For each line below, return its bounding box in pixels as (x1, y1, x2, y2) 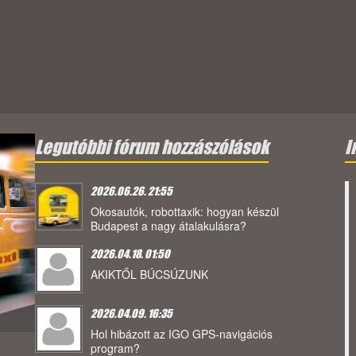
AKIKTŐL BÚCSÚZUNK (91, 266, 208, 283)
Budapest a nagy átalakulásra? (91, 218, 246, 234)
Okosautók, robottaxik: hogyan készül (91, 203, 279, 220)
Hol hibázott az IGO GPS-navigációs (91, 326, 273, 342)
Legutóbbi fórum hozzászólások (35, 136, 269, 159)
